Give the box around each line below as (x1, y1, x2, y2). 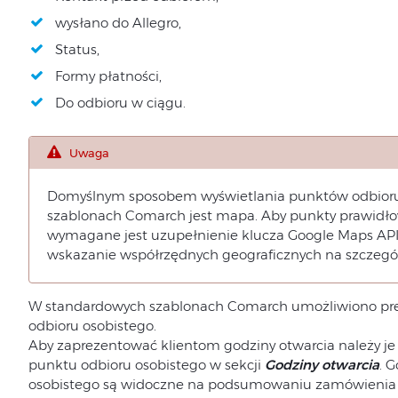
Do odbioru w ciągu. (54, 93, 186, 111)
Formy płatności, (54, 67, 162, 84)
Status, (54, 40, 99, 58)
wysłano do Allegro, (54, 13, 181, 31)
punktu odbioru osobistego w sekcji (28, 356, 265, 374)
